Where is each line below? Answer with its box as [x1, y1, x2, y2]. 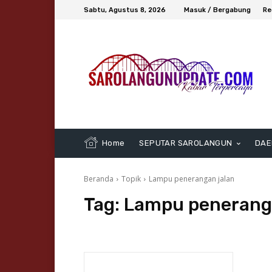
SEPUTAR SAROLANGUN [139, 138, 233, 148]
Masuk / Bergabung [184, 5, 251, 14]
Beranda [84, 174, 114, 185]
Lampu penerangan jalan [149, 174, 234, 185]
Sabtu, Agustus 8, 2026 [84, 5, 166, 14]
